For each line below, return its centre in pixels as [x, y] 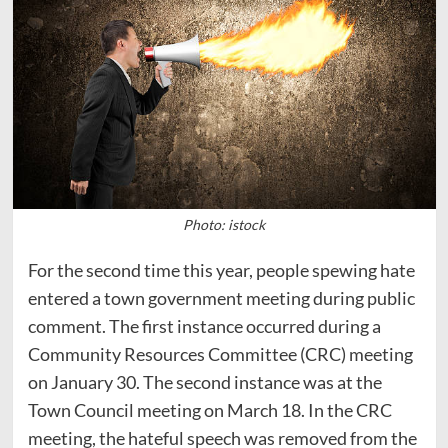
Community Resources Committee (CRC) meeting [220, 353]
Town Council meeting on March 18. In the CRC [209, 409]
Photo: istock [224, 224]
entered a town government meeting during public [221, 297]
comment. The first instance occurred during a [204, 325]
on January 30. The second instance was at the [204, 381]
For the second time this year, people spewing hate [221, 269]
